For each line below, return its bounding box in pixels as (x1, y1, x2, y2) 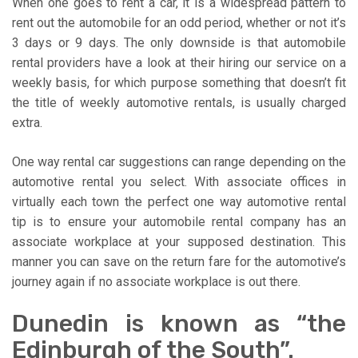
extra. (12, 114, 42, 130)
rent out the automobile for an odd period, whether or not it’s (12, 14, 346, 30)
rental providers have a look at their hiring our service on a (12, 54, 346, 70)
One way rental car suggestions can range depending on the (12, 153, 346, 169)
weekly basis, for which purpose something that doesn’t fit (12, 74, 346, 90)
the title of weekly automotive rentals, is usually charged (12, 94, 346, 110)
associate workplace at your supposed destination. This (12, 233, 346, 249)
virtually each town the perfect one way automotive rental (12, 193, 346, 209)
